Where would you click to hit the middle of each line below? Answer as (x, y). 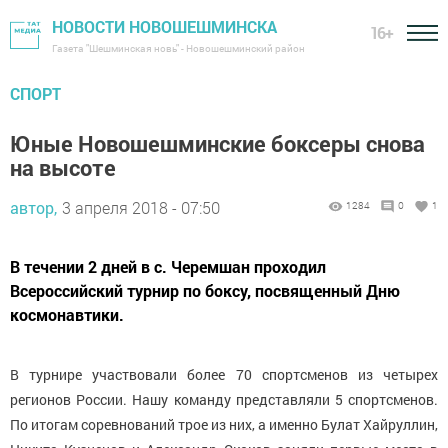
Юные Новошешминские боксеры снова (217, 143)
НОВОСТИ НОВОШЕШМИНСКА (164, 26)
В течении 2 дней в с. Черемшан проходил (168, 266)
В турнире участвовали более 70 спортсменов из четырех (224, 374)
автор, (33, 207)
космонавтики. (67, 314)
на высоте (63, 167)
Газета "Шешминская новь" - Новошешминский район (178, 48)
